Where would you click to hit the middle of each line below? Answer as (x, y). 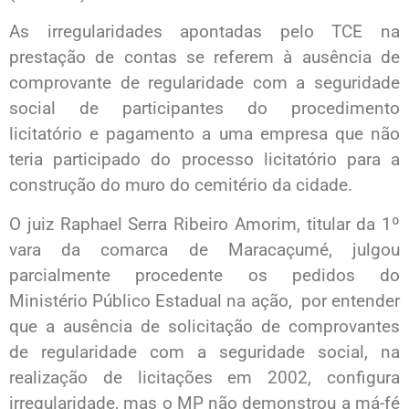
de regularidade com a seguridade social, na (204, 351)
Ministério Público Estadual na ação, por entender (204, 300)
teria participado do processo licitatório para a (204, 160)
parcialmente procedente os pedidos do (204, 275)
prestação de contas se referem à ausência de (204, 58)
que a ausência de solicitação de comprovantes (204, 326)
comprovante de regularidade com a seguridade (204, 83)
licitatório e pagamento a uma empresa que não (204, 134)
